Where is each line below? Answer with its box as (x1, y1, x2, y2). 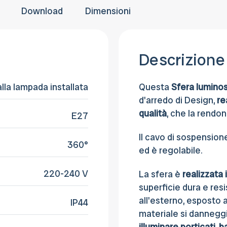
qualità (139, 107, 167, 120)
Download (21, 5, 63, 17)
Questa (139, 81, 171, 93)
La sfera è (139, 168, 180, 180)
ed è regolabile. (139, 144, 205, 157)
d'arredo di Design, (139, 94, 217, 106)
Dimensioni (85, 5, 131, 17)
